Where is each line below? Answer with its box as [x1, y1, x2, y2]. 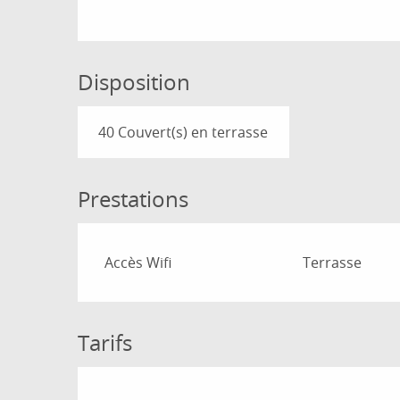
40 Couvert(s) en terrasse [98, 122, 269, 143]
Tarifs [78, 329, 133, 358]
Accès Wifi [104, 253, 172, 273]
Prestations [78, 185, 189, 214]
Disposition [78, 68, 191, 97]
